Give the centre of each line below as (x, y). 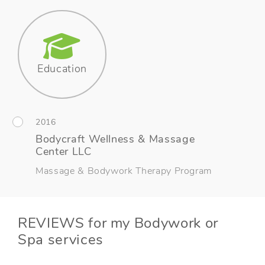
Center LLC (64, 151)
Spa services (61, 239)
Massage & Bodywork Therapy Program (124, 171)
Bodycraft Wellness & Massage (115, 139)
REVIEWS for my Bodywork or (118, 223)
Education (62, 69)
